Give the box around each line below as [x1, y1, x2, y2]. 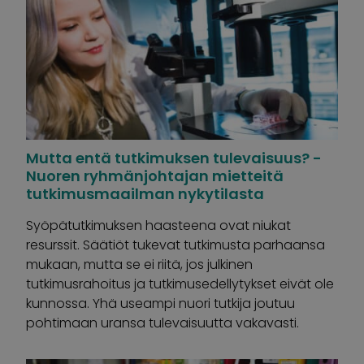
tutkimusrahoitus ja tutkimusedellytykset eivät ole [26, 275, 334, 293]
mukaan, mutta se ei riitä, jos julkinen [26, 255, 253, 274]
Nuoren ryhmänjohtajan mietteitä [26, 166, 284, 186]
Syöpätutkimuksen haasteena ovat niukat [26, 216, 291, 235]
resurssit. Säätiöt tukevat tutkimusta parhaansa [26, 236, 325, 254]
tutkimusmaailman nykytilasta [26, 184, 264, 204]
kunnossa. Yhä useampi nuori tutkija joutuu [26, 294, 295, 313]
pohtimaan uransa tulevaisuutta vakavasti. [26, 314, 299, 332]
